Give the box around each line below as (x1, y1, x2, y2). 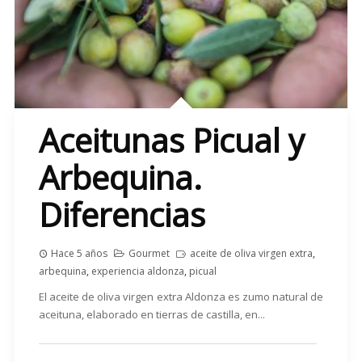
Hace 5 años (50, 246, 107, 261)
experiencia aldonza (90, 264, 184, 279)
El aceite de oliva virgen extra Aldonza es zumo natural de (38, 289, 324, 305)
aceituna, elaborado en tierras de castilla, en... (38, 307, 265, 322)
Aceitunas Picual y (38, 118, 305, 163)
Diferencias (38, 192, 205, 238)
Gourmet (128, 246, 170, 261)
